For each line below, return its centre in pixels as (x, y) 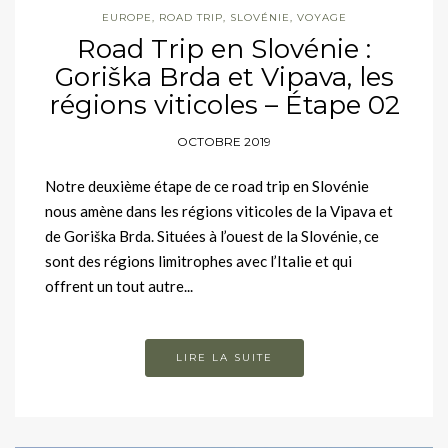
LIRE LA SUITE (224, 357)
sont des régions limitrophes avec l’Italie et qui (198, 260)
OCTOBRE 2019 (224, 141)
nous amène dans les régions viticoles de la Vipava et (219, 210)
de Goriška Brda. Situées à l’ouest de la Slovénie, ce (212, 235)
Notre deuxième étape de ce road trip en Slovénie (207, 185)
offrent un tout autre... (119, 285)
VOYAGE (321, 17)
